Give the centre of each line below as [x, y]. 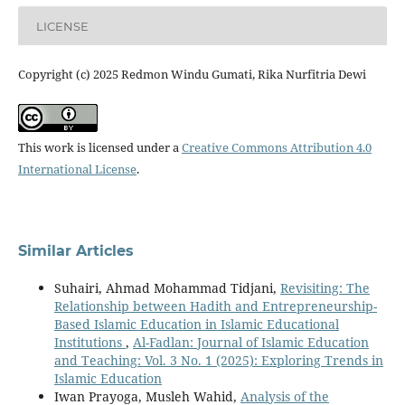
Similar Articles [75, 251]
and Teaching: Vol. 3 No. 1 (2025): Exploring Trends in [218, 360]
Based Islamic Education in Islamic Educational [196, 324]
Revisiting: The [325, 287]
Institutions [89, 342]
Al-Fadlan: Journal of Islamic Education [250, 342]
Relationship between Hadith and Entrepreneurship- [215, 306]
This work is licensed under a [99, 147]
